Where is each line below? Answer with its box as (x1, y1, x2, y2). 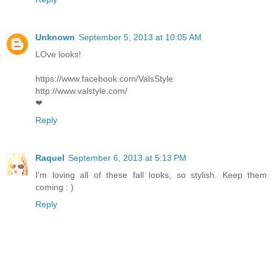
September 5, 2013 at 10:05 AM (79, 32, 202, 42)
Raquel (35, 152, 65, 163)
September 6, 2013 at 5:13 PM (68, 152, 186, 163)
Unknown (35, 32, 75, 42)
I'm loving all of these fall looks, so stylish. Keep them (35, 169, 267, 180)
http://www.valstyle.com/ (35, 85, 127, 96)
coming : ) (35, 182, 74, 192)
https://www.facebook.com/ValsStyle (35, 73, 173, 83)
